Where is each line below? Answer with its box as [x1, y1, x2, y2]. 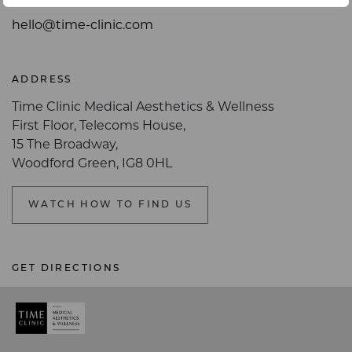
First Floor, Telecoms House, [12, 121, 185, 134]
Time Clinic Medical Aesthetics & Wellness [12, 102, 274, 115]
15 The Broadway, [12, 140, 118, 153]
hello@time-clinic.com [12, 20, 153, 34]
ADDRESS [12, 76, 72, 86]
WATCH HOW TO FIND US [28, 201, 192, 211]
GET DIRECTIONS [12, 265, 121, 275]
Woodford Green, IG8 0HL [12, 159, 172, 172]
